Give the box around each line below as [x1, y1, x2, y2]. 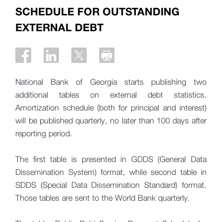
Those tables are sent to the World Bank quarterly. [15, 193, 190, 203]
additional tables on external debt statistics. [15, 90, 207, 100]
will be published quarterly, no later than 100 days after [15, 115, 207, 125]
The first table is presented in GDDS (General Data [15, 154, 207, 164]
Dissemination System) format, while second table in [15, 167, 207, 177]
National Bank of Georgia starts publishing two [15, 77, 207, 87]
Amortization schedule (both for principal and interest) [15, 103, 207, 112]
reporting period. [15, 128, 73, 138]
